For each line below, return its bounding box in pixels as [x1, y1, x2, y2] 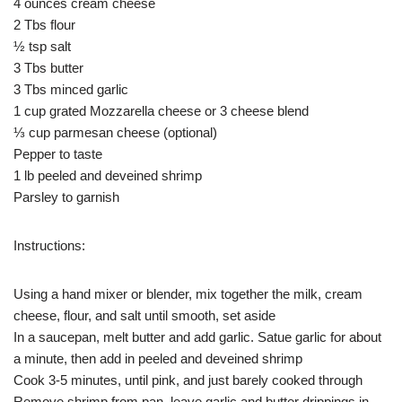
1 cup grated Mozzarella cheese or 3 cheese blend [13, 102, 309, 118]
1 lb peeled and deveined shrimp [13, 167, 202, 183]
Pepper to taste [13, 145, 102, 162]
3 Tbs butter [13, 59, 83, 75]
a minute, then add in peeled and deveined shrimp [13, 350, 302, 366]
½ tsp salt [13, 38, 71, 54]
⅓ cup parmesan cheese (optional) [13, 124, 217, 140]
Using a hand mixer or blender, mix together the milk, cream [13, 285, 363, 301]
